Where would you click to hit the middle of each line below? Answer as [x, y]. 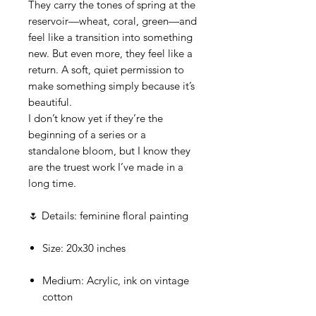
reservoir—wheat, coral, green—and [113, 21]
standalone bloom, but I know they [109, 151]
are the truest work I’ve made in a [106, 167]
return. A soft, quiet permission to [106, 69]
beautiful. [50, 102]
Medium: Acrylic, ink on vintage [116, 280]
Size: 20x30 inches [84, 248]
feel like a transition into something [110, 37]
